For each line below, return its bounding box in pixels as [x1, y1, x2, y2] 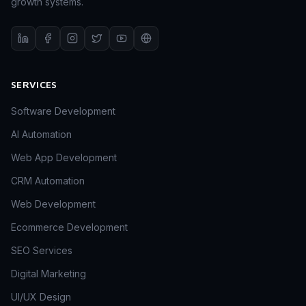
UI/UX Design [11, 291, 71, 303]
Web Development [11, 198, 96, 210]
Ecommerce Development [11, 221, 128, 234]
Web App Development [11, 152, 117, 164]
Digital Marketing [11, 268, 86, 280]
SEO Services [11, 245, 72, 257]
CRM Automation [11, 175, 85, 187]
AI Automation [11, 128, 72, 141]
